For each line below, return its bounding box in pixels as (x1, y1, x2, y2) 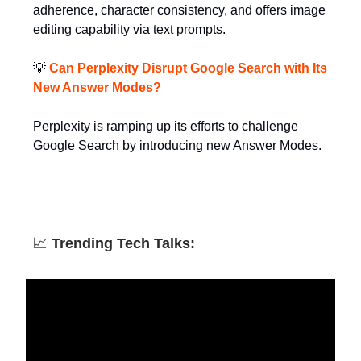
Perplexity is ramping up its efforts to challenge (33, 119, 298, 134)
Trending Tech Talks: (52, 235, 195, 252)
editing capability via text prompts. (33, 23, 226, 37)
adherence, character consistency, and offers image (33, 3, 326, 18)
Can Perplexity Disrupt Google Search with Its (46, 61, 327, 76)
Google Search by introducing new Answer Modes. (33, 139, 322, 153)
